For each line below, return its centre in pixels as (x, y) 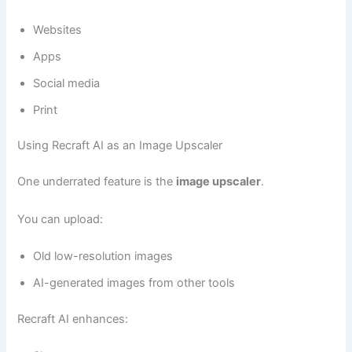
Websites (58, 29)
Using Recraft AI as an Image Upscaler (120, 146)
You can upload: (60, 219)
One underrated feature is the (97, 182)
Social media (67, 83)
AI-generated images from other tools (134, 283)
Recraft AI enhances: (73, 319)
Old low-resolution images (103, 257)
